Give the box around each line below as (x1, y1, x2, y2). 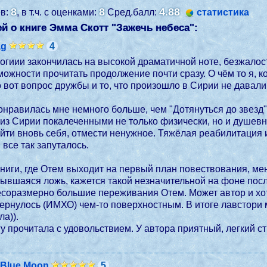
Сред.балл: (105, 7, 160, 17)
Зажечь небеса (116, 22, 190, 33)
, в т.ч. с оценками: (17, 7, 100, 17)
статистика (197, 7, 250, 17)
